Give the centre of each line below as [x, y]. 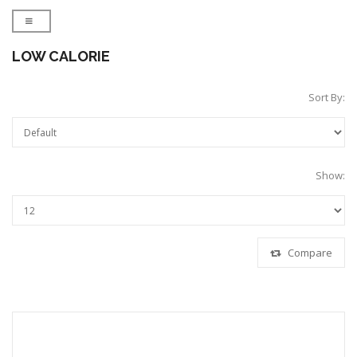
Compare [309, 252]
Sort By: [327, 97]
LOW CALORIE [61, 56]
